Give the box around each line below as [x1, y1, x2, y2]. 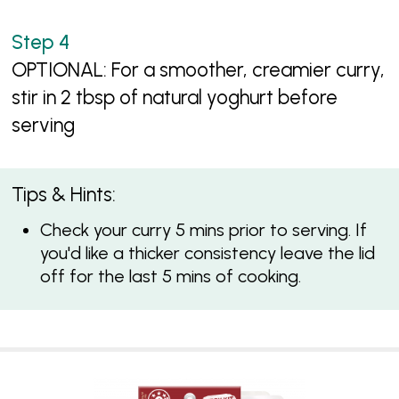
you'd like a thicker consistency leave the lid [39, 242, 375, 265]
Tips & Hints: [12, 182, 117, 207]
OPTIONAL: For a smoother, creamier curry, [12, 57, 386, 82]
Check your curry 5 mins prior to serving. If [39, 219, 367, 241]
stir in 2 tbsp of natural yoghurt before [12, 85, 338, 110]
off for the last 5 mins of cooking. [39, 265, 301, 288]
